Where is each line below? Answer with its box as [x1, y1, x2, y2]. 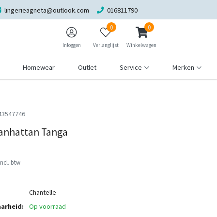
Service [120, 62, 142, 72]
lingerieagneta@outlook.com [4, 5, 89, 15]
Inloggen [62, 42, 81, 48]
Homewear [23, 62, 55, 72]
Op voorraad [29, 202, 66, 211]
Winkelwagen [126, 42, 156, 48]
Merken [172, 62, 195, 72]
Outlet [78, 62, 97, 72]
